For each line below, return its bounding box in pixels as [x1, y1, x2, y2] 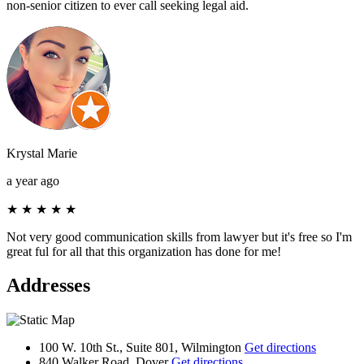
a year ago [6, 173, 59, 188]
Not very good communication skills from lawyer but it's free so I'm [6, 229, 352, 244]
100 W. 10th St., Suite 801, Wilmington [39, 340, 245, 355]
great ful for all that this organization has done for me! [6, 244, 281, 258]
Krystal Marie [6, 145, 77, 160]
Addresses [6, 275, 90, 297]
